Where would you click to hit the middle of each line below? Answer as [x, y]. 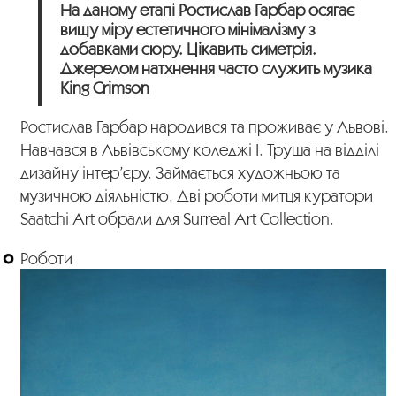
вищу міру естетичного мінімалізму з [188, 29]
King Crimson [105, 87]
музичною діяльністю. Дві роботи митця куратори [197, 195]
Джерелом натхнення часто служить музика [217, 68]
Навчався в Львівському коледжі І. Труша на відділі [200, 149]
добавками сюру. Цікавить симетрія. [189, 48]
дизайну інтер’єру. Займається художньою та [181, 172]
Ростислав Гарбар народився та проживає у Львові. [205, 126]
